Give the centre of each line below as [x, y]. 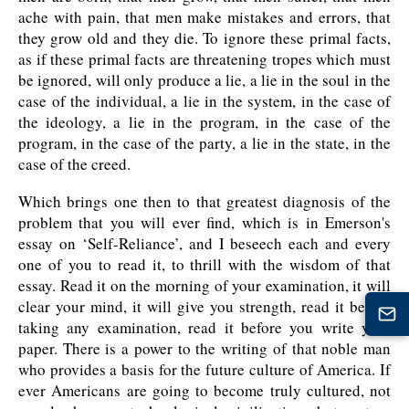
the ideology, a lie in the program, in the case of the [204, 122]
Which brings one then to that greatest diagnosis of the [204, 202]
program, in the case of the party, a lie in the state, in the [204, 143]
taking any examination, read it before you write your [204, 328]
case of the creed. [74, 164]
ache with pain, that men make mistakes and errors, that [204, 17]
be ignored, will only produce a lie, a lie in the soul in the [204, 80]
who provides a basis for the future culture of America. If [204, 370]
